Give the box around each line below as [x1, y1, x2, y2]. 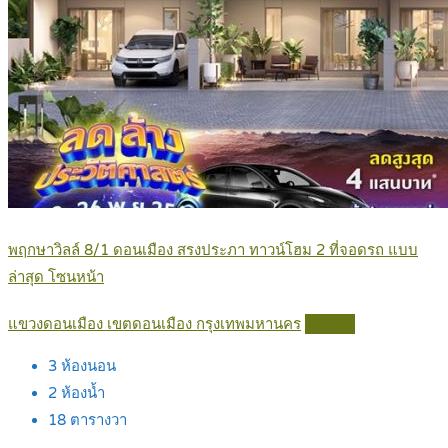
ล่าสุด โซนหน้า [8, 268, 104, 287]
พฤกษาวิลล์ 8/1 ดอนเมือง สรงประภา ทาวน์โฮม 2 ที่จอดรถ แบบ [8, 241, 418, 260]
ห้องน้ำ [57, 384, 105, 403]
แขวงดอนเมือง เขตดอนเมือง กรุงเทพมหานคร [8, 315, 301, 334]
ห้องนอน [57, 357, 116, 376]
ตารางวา [66, 411, 127, 430]
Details [306, 315, 354, 334]
